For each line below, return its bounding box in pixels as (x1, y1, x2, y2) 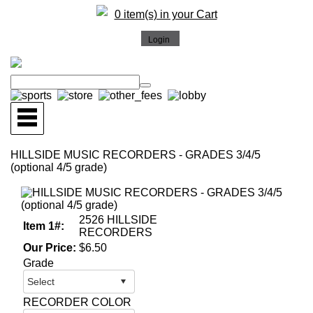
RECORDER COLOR (23, 296, 131, 308)
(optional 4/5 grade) (10, 161, 107, 173)
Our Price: (23, 242, 76, 254)
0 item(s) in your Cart (114, 8, 217, 20)
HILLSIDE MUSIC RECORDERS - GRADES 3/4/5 (10, 149, 261, 161)
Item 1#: (23, 220, 64, 232)
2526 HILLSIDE (79, 214, 157, 226)
